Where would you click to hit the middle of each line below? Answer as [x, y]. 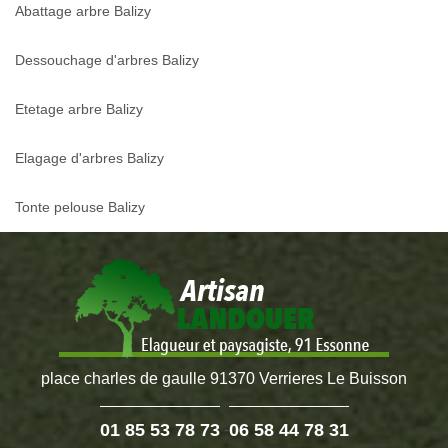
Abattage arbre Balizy [83, 11]
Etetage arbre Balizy [79, 109]
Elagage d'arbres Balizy [89, 158]
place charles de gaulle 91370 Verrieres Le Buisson [224, 379]
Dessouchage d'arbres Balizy [107, 60]
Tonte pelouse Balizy [80, 207]
